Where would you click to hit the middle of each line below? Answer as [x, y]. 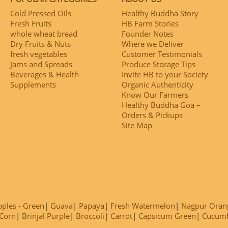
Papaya [92, 205]
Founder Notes [148, 34]
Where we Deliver [153, 44]
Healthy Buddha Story [160, 13]
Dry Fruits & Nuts [40, 44]
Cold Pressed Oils [41, 13]
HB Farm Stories [150, 24]
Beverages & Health [45, 75]
